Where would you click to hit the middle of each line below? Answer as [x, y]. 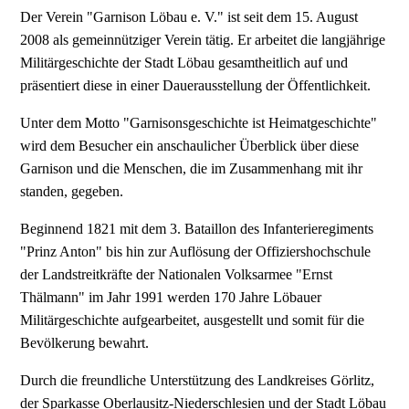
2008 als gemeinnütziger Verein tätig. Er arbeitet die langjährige [203, 39]
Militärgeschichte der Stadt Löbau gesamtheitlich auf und [184, 62]
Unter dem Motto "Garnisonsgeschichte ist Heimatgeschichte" [199, 122]
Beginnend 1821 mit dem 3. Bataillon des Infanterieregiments [197, 228]
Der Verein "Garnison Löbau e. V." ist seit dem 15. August [189, 16]
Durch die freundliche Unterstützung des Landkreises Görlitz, [198, 380]
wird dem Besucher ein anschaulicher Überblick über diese [190, 145]
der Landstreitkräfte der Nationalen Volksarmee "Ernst [177, 274]
